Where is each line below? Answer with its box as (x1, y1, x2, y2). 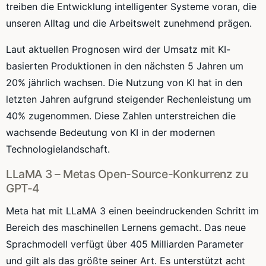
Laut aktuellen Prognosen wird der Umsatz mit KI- (6, 43, 230, 56)
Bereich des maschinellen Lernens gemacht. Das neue (6, 221, 246, 234)
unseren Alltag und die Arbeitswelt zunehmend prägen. (6, 17, 252, 30)
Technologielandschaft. (6, 143, 110, 156)
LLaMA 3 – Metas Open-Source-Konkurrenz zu (6, 167, 248, 182)
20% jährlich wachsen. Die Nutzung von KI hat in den (6, 77, 242, 89)
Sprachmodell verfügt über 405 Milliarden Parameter (6, 238, 243, 251)
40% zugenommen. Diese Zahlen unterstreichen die (6, 110, 236, 122)
